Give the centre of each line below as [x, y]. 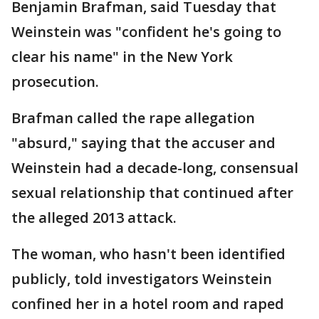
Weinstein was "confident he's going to [146, 32]
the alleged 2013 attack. [94, 218]
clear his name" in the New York [122, 57]
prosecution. [55, 82]
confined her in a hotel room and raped [148, 304]
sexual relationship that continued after [152, 193]
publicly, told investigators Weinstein [142, 279]
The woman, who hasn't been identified [148, 254]
